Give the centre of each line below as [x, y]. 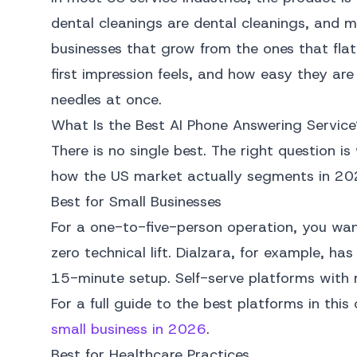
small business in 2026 [129, 329]
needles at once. [106, 100]
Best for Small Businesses [136, 202]
